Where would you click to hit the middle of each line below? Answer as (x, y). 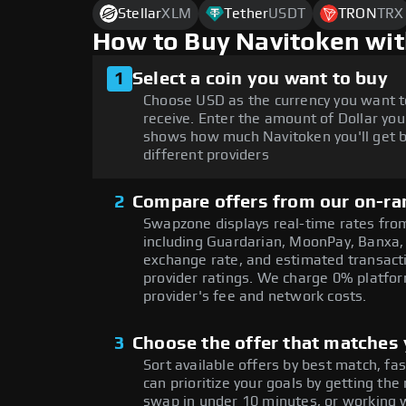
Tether (246, 14)
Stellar (140, 14)
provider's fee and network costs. (255, 297)
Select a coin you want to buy (260, 79)
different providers (206, 155)
